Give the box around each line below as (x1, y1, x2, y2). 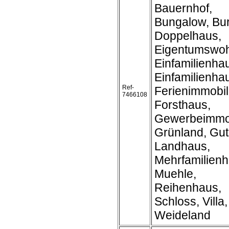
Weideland (154, 209, 211, 222)
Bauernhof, (154, 2, 212, 15)
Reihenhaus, (154, 181, 221, 194)
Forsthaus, (154, 98, 211, 111)
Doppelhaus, (154, 29, 221, 42)
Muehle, (154, 167, 196, 180)
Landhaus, (154, 140, 210, 153)
